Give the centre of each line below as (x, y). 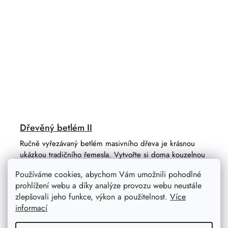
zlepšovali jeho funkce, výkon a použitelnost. (93, 197)
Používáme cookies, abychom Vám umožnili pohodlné (108, 174)
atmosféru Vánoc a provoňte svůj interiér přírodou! (103, 166)
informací (31, 208)
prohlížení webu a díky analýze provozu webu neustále (108, 186)
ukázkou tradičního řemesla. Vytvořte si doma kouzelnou (112, 155)
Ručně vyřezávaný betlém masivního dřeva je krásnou (107, 144)
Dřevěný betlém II (56, 128)
